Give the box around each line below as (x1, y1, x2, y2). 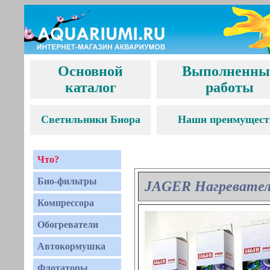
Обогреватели (37, 219, 98, 230)
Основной (58, 63, 123, 79)
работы (205, 80, 254, 95)
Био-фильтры (37, 176, 97, 186)
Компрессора (37, 198, 94, 208)
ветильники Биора (48, 113, 140, 125)
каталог (64, 80, 116, 95)
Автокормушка (37, 241, 105, 251)
